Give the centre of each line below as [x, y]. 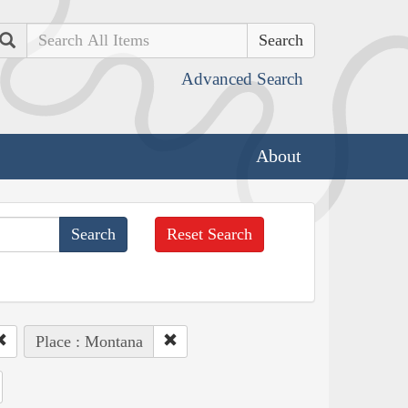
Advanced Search [242, 79]
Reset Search [210, 234]
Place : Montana [89, 341]
